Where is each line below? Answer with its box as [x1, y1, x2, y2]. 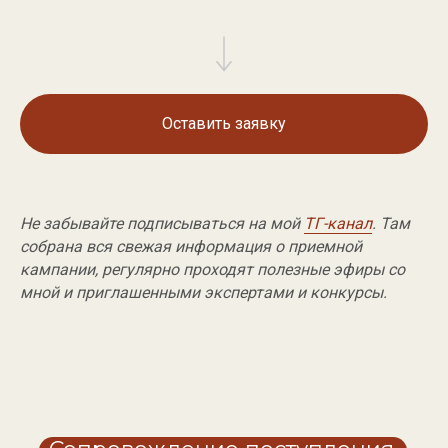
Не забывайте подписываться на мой [20, 213, 304, 233]
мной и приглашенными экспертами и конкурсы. [20, 282, 387, 302]
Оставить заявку [162, 114, 286, 134]
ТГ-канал [304, 213, 372, 233]
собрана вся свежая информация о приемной [20, 236, 362, 256]
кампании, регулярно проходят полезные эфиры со [20, 259, 405, 279]
